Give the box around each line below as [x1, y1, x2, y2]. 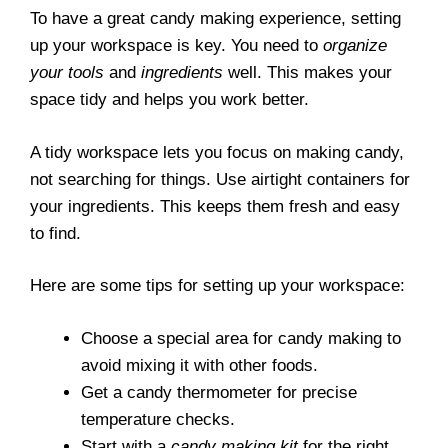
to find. [30, 223, 81, 243]
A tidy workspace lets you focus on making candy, [30, 142, 404, 162]
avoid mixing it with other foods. [81, 355, 318, 375]
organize [323, 36, 387, 55]
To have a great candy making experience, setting [30, 9, 401, 28]
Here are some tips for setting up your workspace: [30, 276, 405, 295]
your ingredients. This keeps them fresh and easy [30, 196, 400, 216]
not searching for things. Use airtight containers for [30, 169, 410, 189]
